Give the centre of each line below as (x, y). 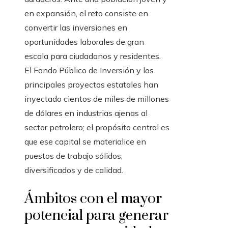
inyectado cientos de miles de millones (97, 99)
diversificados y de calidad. (74, 170)
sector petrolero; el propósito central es (97, 127)
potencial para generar (96, 216)
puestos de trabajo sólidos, (74, 156)
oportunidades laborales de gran (84, 42)
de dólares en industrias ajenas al (86, 113)
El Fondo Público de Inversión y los (89, 70)
